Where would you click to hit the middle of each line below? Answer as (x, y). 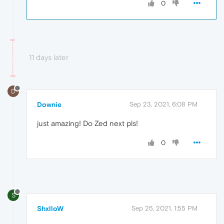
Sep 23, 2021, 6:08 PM (163, 104)
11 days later (49, 57)
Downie (49, 105)
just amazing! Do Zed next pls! (87, 123)
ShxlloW (50, 209)
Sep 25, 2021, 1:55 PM (164, 208)
